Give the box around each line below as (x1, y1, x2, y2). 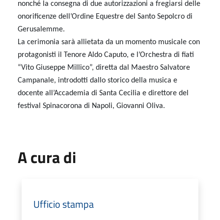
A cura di (18, 145, 76, 169)
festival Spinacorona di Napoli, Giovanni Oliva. (18, 102, 165, 110)
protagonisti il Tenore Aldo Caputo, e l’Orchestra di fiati (18, 51, 194, 59)
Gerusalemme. (18, 26, 65, 33)
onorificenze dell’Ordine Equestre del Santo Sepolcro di (18, 13, 192, 21)
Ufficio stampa (33, 196, 94, 212)
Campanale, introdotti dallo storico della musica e (18, 77, 177, 84)
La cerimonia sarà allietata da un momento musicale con (18, 38, 200, 46)
